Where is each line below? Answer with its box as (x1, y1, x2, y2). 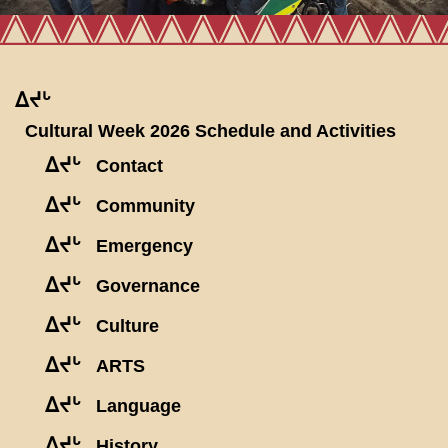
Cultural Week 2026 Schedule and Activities (25, 121, 396, 142)
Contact (96, 156, 163, 177)
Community (96, 196, 195, 217)
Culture (96, 316, 159, 337)
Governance (96, 276, 200, 297)
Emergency (96, 236, 193, 257)
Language (96, 396, 181, 417)
